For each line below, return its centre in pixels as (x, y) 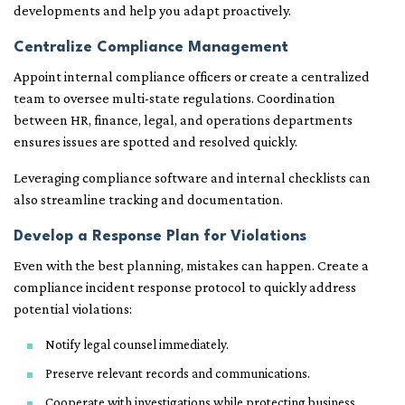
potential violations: (73, 309)
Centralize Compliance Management (151, 48)
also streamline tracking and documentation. (148, 200)
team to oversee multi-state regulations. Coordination (174, 99)
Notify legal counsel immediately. (137, 345)
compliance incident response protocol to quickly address (185, 287)
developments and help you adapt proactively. (152, 11)
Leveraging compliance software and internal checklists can (192, 178)
